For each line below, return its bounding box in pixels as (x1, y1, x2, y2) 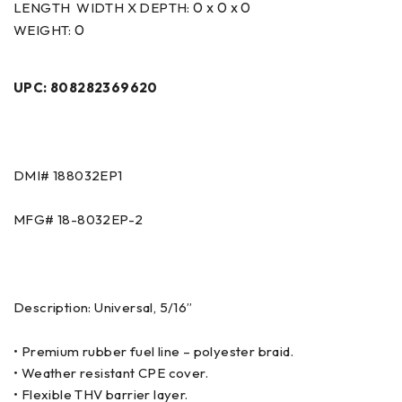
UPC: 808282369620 (13, 78, 158, 96)
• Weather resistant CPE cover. (13, 363, 208, 381)
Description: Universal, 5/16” (13, 298, 193, 316)
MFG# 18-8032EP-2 (13, 210, 144, 228)
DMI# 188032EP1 (13, 166, 123, 184)
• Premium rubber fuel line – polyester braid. (13, 342, 293, 360)
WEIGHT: (13, 21, 75, 39)
